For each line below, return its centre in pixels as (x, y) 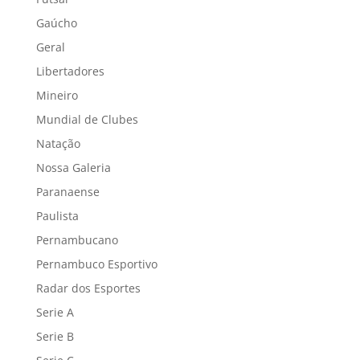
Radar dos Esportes (88, 288)
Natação (58, 143)
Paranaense (67, 191)
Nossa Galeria (73, 167)
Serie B (55, 336)
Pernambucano (77, 239)
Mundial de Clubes (87, 119)
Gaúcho (56, 22)
